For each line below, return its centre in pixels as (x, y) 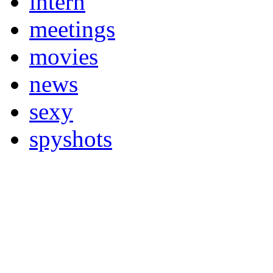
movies (64, 57)
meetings (72, 29)
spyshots (71, 139)
